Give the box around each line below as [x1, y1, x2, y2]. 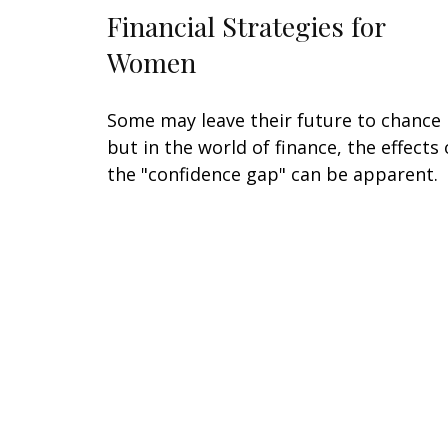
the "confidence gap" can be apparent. [107, 161, 438, 186]
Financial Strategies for [107, 7, 385, 44]
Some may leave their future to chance [107, 107, 441, 132]
